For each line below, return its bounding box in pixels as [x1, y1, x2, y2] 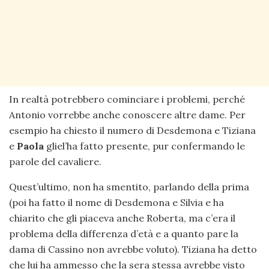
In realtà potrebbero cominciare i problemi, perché [9, 93, 245, 106]
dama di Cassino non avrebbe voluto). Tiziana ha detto [9, 243, 257, 256]
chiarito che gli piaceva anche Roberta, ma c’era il [9, 212, 235, 225]
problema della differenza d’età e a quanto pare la [9, 228, 238, 240]
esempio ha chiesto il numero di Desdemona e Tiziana [9, 124, 256, 137]
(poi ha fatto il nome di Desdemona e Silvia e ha [9, 196, 224, 209]
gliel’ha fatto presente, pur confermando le [44, 140, 245, 153]
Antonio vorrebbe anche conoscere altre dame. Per [9, 109, 246, 121]
